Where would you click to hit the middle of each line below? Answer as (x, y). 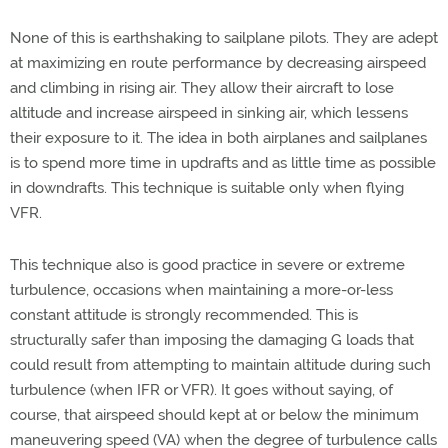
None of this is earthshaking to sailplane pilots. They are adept (224, 37)
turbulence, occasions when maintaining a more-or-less (201, 289)
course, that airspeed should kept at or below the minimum (214, 414)
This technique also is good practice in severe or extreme (207, 264)
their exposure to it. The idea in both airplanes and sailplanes (218, 137)
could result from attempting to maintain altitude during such (220, 364)
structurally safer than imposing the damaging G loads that (212, 339)
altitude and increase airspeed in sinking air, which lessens (209, 112)
